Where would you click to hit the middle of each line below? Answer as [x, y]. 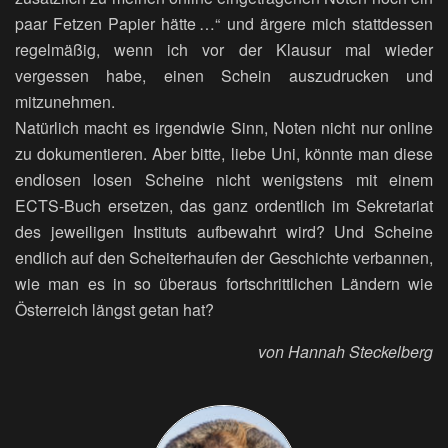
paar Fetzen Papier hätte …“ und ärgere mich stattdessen [224, 23]
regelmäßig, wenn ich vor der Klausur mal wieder [224, 49]
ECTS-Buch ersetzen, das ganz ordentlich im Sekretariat [224, 205]
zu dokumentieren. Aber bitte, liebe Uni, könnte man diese [224, 153]
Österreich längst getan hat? [114, 309]
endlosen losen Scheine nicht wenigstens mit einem [224, 179]
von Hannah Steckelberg [345, 351]
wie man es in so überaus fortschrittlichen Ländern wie [224, 283]
